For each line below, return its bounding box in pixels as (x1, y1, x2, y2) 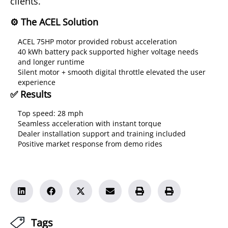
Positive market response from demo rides (18, 139, 162, 149)
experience (18, 77, 55, 87)
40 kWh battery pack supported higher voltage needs (18, 47, 198, 56)
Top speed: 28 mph (18, 109, 83, 119)
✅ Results (10, 88, 51, 100)
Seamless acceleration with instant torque (18, 119, 161, 129)
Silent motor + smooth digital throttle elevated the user (18, 67, 206, 77)
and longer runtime (18, 57, 84, 67)
